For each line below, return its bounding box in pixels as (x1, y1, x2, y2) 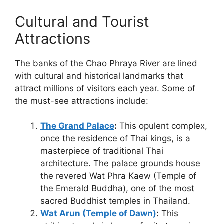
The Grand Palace (40, 121, 114, 131)
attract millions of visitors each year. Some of (15, 83, 195, 93)
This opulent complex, (117, 121, 207, 131)
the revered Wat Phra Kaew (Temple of (40, 171, 196, 181)
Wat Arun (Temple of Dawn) (40, 208, 156, 219)
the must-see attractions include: (15, 95, 148, 106)
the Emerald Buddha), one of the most (40, 183, 194, 194)
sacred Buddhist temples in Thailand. (40, 196, 190, 206)
